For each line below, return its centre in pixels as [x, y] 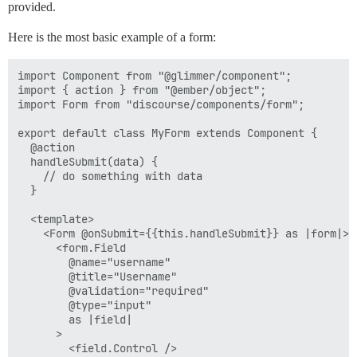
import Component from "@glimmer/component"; [155, 76]
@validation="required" [113, 291]
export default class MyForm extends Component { [167, 133]
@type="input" [84, 305]
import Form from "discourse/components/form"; [161, 104]
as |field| [75, 320]
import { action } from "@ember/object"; [142, 90]
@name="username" [94, 262]
